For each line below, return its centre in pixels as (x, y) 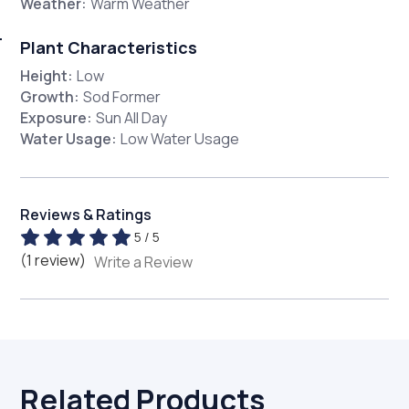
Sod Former (122, 97)
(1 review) (55, 260)
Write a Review (144, 262)
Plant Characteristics (109, 48)
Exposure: (57, 118)
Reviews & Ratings (86, 215)
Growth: (50, 97)
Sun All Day (132, 118)
